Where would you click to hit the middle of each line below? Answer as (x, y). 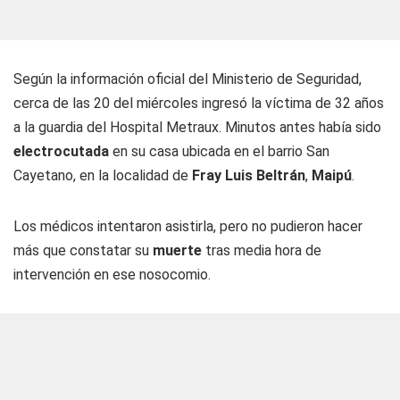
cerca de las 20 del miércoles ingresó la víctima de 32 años (199, 103)
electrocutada (61, 151)
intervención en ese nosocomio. (112, 275)
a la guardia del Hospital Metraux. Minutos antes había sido (197, 127)
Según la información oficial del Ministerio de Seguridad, (187, 79)
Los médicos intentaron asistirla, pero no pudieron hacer (188, 226)
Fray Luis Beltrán (249, 175)
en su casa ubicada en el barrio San (219, 151)
